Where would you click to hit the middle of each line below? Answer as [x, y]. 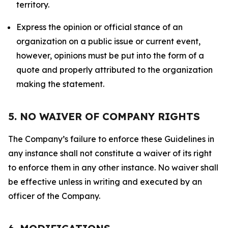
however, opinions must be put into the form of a [110, 55]
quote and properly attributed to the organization [115, 70]
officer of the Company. [54, 196]
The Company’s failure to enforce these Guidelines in [111, 139]
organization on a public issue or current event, [108, 41]
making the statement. [60, 84]
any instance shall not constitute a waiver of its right [110, 153]
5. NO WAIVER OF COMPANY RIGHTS [104, 116]
